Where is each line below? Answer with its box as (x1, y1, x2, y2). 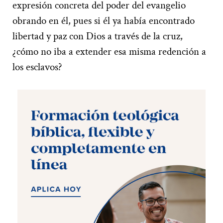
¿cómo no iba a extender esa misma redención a (12, 44, 206, 58)
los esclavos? (12, 60, 62, 74)
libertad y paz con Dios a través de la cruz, (12, 29, 183, 43)
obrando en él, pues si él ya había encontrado (12, 13, 195, 27)
